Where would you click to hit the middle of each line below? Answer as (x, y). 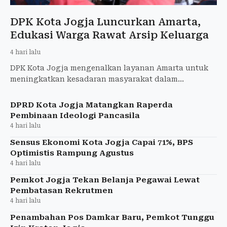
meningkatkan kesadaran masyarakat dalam (94, 79)
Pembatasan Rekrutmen (62, 190)
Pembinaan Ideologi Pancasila (75, 115)
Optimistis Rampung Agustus (72, 153)
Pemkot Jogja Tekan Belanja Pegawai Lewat (105, 180)
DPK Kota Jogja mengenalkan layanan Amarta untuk (109, 68)
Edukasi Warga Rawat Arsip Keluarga (109, 35)
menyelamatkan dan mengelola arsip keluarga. (98, 90)
